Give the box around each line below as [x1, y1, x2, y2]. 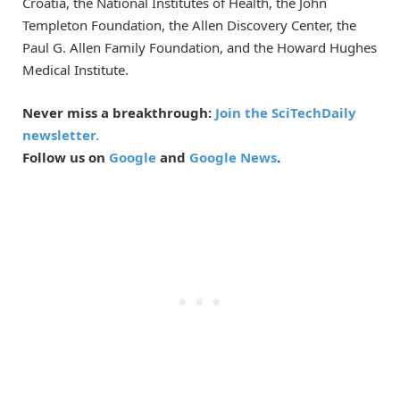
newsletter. [22, 125, 99, 144]
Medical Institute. [22, 60, 129, 79]
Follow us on [22, 147, 109, 166]
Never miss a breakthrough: [22, 103, 215, 121]
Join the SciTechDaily [215, 103, 356, 121]
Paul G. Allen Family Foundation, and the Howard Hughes [22, 37, 377, 56]
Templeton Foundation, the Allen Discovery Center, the [22, 15, 356, 34]
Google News [189, 147, 277, 166]
